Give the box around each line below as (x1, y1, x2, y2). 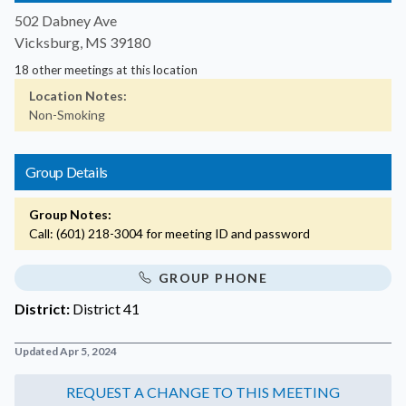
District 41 (72, 299, 140, 317)
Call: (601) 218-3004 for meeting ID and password (29, 225, 310, 241)
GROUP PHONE (158, 269, 268, 285)
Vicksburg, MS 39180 (14, 33, 150, 51)
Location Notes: (29, 87, 127, 103)
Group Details (25, 162, 108, 180)
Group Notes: (29, 206, 111, 222)
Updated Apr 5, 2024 (14, 343, 117, 358)
